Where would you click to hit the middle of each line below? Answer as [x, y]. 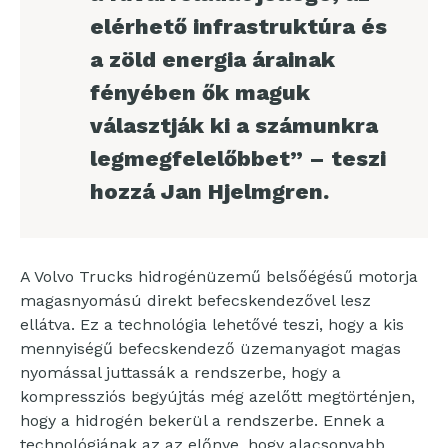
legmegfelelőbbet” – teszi [238, 159]
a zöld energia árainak [212, 60]
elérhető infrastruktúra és [238, 27]
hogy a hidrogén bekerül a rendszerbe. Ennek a [202, 420]
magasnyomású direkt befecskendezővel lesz [195, 300]
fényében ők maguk [200, 93]
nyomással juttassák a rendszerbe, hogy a [180, 372]
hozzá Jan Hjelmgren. [209, 192]
